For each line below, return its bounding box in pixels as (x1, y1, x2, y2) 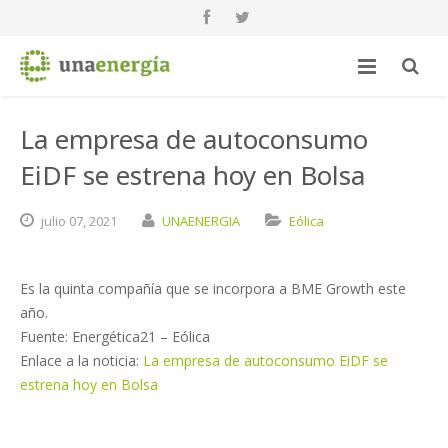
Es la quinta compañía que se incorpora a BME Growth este (20, 279, 406, 298)
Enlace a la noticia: (20, 351, 143, 370)
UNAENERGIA (162, 212, 240, 230)
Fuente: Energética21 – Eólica (20, 327, 210, 346)
